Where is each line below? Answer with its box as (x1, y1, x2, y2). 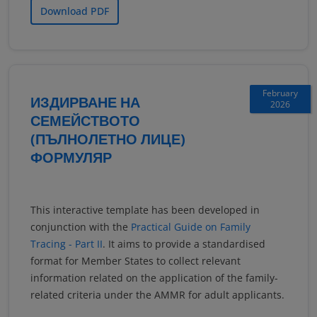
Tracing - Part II (30, 237, 103, 251)
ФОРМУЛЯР (30, 148, 112, 168)
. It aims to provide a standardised (103, 237, 265, 251)
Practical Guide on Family (131, 220, 250, 234)
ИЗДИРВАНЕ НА (30, 93, 140, 113)
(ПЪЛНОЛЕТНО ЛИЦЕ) (30, 129, 185, 149)
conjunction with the (30, 220, 131, 234)
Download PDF (40, 4, 109, 18)
